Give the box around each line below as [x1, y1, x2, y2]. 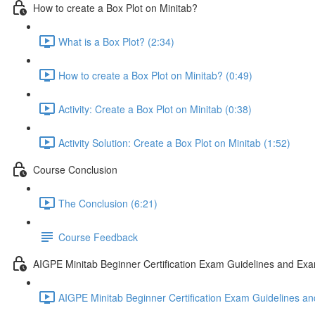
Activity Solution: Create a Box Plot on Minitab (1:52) [58, 135, 290, 150]
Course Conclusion [33, 162, 117, 176]
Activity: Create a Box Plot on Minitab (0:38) [58, 101, 252, 116]
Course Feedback [58, 229, 138, 244]
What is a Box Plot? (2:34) [58, 34, 174, 49]
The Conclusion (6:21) [58, 195, 157, 210]
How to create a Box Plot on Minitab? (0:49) [58, 67, 252, 82]
